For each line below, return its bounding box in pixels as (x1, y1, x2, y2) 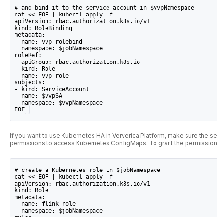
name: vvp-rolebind (15, 38, 83, 46)
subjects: (15, 79, 46, 86)
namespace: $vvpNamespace (15, 99, 103, 107)
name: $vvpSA (15, 93, 62, 100)
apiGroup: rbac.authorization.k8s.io (15, 59, 140, 66)
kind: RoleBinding (15, 25, 73, 32)
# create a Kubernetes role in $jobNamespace (15, 166, 161, 173)
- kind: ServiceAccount (15, 86, 90, 93)
